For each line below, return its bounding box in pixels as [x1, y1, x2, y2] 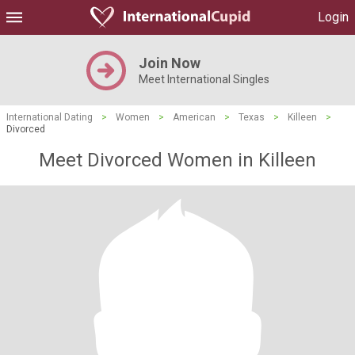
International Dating [6, 112, 93, 123]
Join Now [138, 55, 200, 71]
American [173, 112, 216, 123]
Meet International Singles [138, 73, 269, 86]
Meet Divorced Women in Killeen [39, 149, 316, 171]
